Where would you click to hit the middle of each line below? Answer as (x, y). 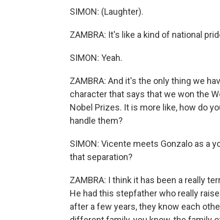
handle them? (96, 121)
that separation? (101, 157)
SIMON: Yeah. (96, 58)
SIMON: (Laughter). (107, 12)
